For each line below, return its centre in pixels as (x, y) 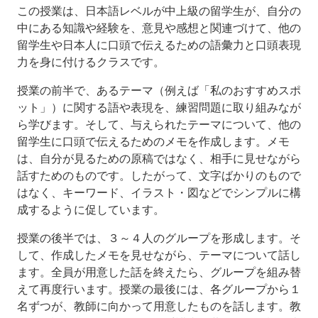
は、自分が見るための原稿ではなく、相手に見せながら (159, 158)
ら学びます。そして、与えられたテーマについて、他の (159, 124)
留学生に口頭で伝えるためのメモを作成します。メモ (153, 141)
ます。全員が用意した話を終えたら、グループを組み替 (159, 272)
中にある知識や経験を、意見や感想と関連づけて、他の (159, 27)
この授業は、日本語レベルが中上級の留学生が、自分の (159, 10)
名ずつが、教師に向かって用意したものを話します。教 (159, 306)
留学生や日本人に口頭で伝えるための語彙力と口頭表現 (159, 44)
